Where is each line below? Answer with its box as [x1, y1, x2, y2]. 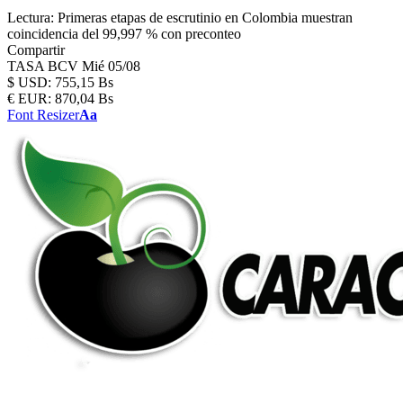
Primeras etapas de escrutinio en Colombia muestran [58, 10, 353, 25]
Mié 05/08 [82, 58, 140, 74]
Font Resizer [7, 107, 79, 122]
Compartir [7, 42, 65, 58]
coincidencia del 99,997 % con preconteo [7, 26, 241, 41]
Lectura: [7, 10, 54, 25]
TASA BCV [7, 58, 82, 74]
